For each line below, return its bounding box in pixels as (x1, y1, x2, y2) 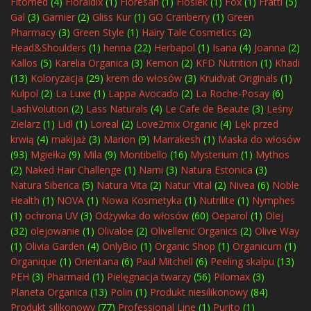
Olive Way (255, 224, 299, 238)
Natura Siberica (10, 178, 79, 192)
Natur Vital (165, 178, 212, 192)
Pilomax (214, 270, 250, 284)
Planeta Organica (10, 285, 87, 299)
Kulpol (10, 87, 38, 101)
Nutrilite (199, 194, 235, 208)
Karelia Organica (55, 56, 128, 70)
